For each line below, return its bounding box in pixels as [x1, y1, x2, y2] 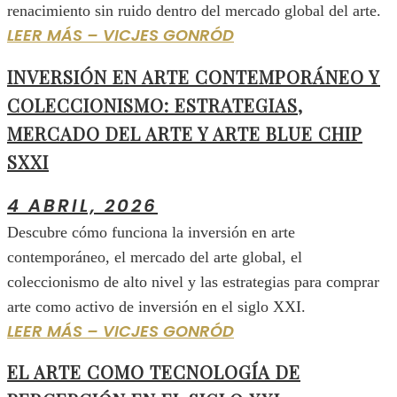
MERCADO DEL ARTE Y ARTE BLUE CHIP [7, 121, 362, 145]
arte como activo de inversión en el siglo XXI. [7, 297, 306, 315]
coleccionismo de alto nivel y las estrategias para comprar [7, 272, 379, 291]
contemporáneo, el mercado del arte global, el [7, 247, 302, 266]
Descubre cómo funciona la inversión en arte [7, 222, 295, 241]
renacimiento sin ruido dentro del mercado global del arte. [7, 2, 381, 20]
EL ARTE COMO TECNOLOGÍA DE [7, 360, 300, 385]
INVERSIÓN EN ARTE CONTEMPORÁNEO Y [7, 65, 380, 89]
